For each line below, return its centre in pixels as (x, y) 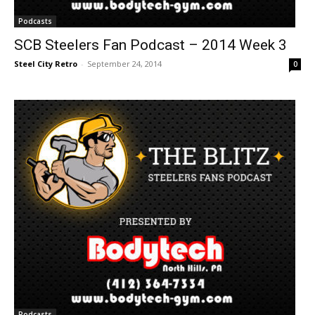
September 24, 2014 (124, 64)
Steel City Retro (46, 64)
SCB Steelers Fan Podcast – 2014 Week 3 (150, 45)
